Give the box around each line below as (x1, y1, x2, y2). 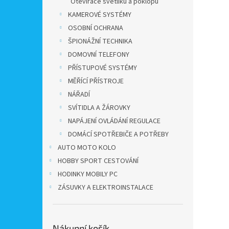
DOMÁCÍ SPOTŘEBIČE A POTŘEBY (68, 129, 169, 140)
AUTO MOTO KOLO (58, 143, 116, 153)
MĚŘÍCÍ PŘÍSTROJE (68, 76, 124, 86)
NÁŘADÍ (68, 89, 90, 100)
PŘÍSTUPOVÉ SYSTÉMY (68, 63, 137, 73)
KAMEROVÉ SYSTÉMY (68, 10, 131, 20)
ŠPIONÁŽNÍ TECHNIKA (68, 36, 132, 47)
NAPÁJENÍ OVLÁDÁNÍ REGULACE (68, 116, 161, 126)
